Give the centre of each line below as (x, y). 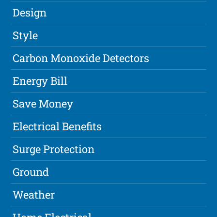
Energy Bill (40, 81)
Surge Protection (54, 149)
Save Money (43, 104)
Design (30, 13)
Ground (31, 172)
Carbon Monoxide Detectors (81, 58)
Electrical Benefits (57, 126)
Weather (34, 195)
